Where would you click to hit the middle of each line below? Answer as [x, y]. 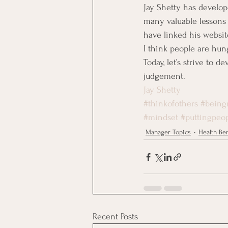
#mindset [161, 118]
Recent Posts [115, 217]
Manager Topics [168, 132]
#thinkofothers [171, 104]
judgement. [164, 76]
